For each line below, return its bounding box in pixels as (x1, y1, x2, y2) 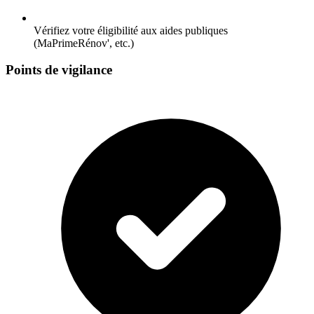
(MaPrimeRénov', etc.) (34, 36, 134, 49)
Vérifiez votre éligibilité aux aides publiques (34, 24, 228, 36)
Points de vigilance (6, 62, 112, 78)
